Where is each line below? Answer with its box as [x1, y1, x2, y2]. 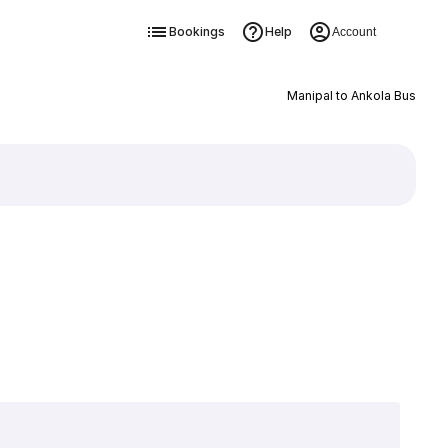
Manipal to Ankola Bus [286, 88, 416, 103]
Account [331, 25, 376, 39]
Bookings [168, 24, 225, 39]
